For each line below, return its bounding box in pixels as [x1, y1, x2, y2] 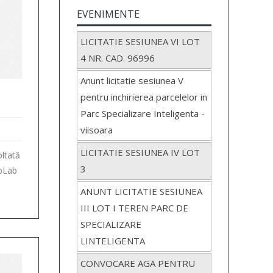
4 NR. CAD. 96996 [80, 52, 155, 65]
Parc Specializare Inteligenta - [80, 107, 205, 120]
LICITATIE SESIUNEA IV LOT [80, 146, 200, 159]
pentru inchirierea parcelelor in [80, 91, 208, 104]
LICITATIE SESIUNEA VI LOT [80, 35, 200, 48]
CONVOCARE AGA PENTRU [80, 257, 196, 270]
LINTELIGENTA [80, 235, 146, 247]
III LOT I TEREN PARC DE [80, 202, 189, 214]
